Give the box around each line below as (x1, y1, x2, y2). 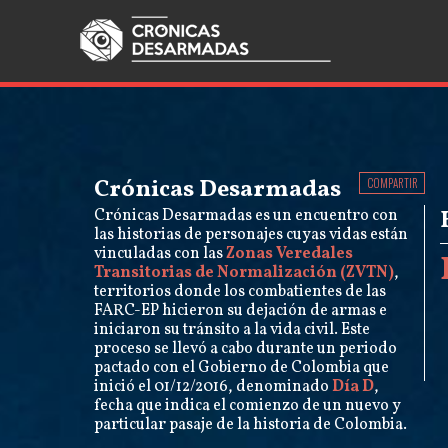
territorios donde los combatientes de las (94, 281, 387, 303)
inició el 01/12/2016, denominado (94, 376, 333, 398)
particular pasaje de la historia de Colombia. (94, 414, 408, 436)
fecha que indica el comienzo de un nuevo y (94, 395, 402, 417)
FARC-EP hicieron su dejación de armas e (94, 300, 388, 322)
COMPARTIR (366, 175, 418, 191)
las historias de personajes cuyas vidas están (94, 224, 409, 246)
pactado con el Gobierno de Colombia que (94, 357, 390, 379)
